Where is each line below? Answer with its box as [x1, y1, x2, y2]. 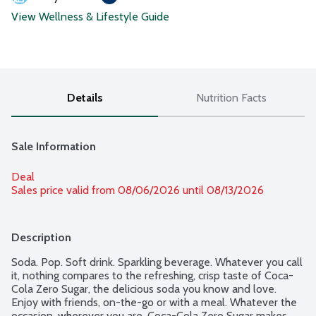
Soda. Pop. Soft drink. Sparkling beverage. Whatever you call [11, 255, 303, 269]
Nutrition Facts [196, 91, 267, 105]
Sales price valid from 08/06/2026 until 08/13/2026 [11, 183, 264, 197]
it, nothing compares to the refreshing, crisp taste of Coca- [11, 269, 293, 283]
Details [66, 91, 103, 105]
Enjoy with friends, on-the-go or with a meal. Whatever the [11, 296, 297, 310]
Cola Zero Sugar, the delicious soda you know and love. [11, 282, 276, 296]
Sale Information [11, 140, 96, 154]
